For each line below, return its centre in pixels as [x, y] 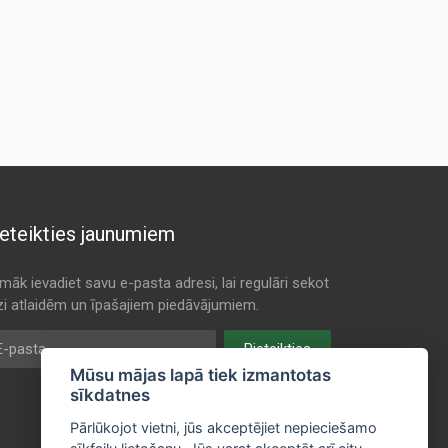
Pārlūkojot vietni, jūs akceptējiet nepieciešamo [223, 428]
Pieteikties [277, 349]
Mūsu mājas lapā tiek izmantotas [200, 375]
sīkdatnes [109, 395]
